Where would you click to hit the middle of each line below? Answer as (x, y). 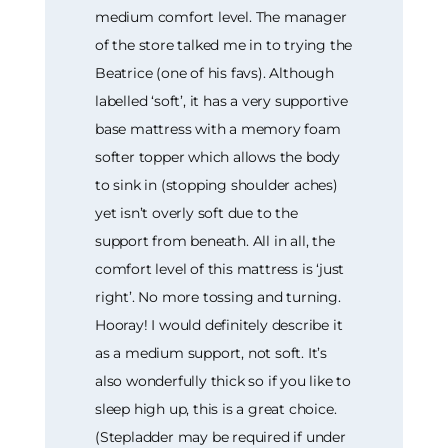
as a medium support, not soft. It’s (211, 353)
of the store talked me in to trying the (224, 45)
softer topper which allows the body (218, 157)
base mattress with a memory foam (218, 129)
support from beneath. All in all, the (215, 241)
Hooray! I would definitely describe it (219, 325)
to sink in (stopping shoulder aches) (216, 185)
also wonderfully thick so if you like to (223, 381)
